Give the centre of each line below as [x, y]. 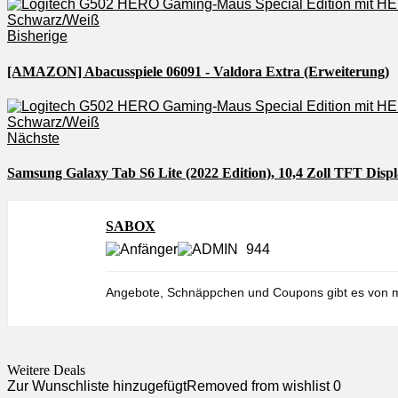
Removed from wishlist [258, 386]
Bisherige [37, 36]
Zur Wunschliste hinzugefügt [97, 386]
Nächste [33, 138]
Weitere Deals [46, 370]
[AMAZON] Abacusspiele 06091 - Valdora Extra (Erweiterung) [198, 71]
